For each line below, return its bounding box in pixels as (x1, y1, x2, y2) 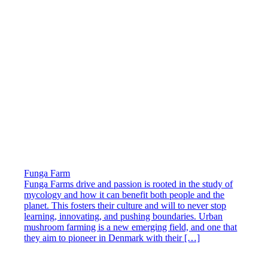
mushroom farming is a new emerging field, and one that (24, 222, 237, 233)
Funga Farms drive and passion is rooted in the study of (24, 179, 233, 190)
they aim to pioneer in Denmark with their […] (24, 233, 200, 243)
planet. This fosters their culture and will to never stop (24, 200, 227, 211)
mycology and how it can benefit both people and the (24, 190, 225, 200)
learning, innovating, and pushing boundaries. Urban (24, 211, 223, 222)
